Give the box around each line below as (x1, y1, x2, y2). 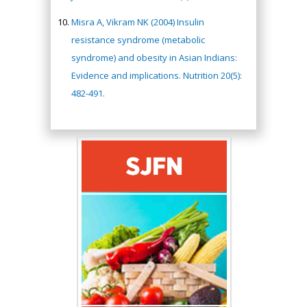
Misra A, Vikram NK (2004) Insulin (71, 16, 204, 29)
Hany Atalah (89, 242, 153, 255)
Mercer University (89, 292, 168, 304)
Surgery (89, 275, 122, 288)
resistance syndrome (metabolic (71, 34, 205, 47)
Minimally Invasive (89, 258, 165, 271)
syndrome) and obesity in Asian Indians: (71, 51, 237, 64)
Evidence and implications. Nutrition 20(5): (71, 69, 242, 82)
